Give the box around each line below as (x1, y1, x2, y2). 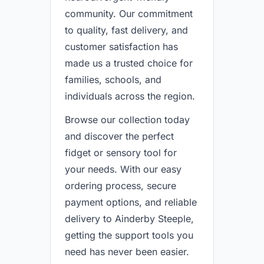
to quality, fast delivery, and (65, 24, 188, 36)
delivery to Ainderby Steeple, (65, 213, 194, 225)
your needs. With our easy (65, 163, 181, 175)
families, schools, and (65, 74, 161, 85)
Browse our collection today (65, 114, 190, 126)
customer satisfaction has (65, 41, 178, 52)
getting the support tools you (65, 229, 193, 241)
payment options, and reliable (65, 196, 197, 208)
